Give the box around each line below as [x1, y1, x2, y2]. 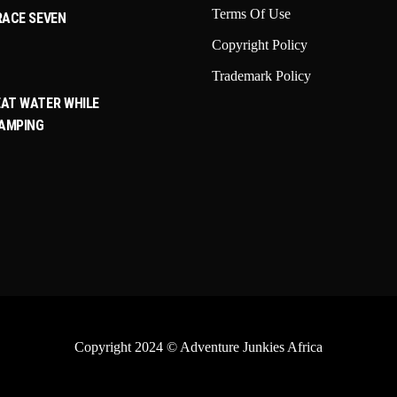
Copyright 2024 [74, 339, 167, 354]
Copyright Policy [212, 37, 307, 52]
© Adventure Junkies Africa [166, 339, 323, 354]
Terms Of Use [212, 6, 291, 21]
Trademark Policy [212, 68, 311, 83]
